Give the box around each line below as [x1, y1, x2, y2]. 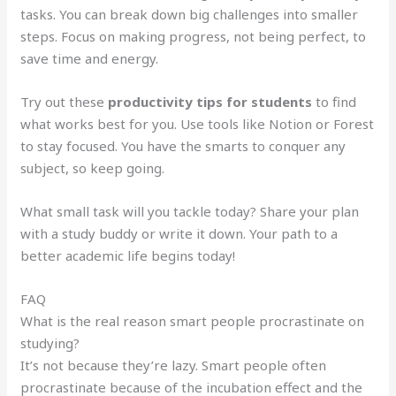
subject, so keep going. [20, 158, 165, 177]
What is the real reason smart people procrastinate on [20, 311, 365, 330]
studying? [20, 333, 80, 352]
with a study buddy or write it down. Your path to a [20, 224, 339, 242]
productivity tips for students [108, 92, 313, 110]
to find [312, 92, 357, 110]
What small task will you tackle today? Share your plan [20, 202, 360, 220]
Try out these [20, 92, 109, 110]
